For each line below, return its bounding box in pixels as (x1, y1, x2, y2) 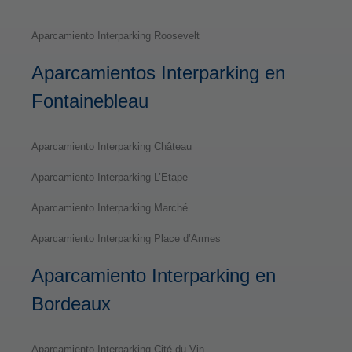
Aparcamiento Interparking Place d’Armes (31, 232, 221, 244)
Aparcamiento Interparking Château (31, 140, 192, 152)
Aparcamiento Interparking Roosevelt (31, 29, 200, 42)
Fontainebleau (31, 90, 148, 112)
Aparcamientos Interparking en (31, 61, 285, 83)
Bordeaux (31, 292, 111, 314)
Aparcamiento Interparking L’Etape (31, 170, 188, 183)
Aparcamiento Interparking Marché (31, 201, 188, 214)
